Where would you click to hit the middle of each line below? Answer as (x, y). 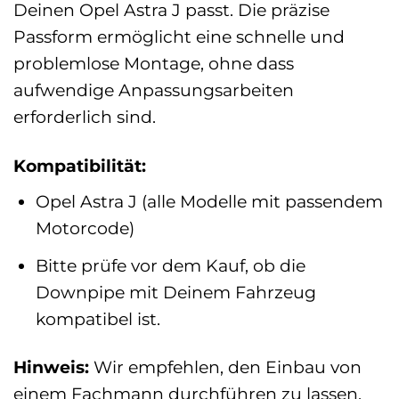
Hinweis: (51, 367)
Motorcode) (85, 228)
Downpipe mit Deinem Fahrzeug (175, 292)
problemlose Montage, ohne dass (154, 64)
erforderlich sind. (85, 117)
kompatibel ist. (98, 318)
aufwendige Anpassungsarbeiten (154, 90)
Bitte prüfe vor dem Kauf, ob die (170, 265)
